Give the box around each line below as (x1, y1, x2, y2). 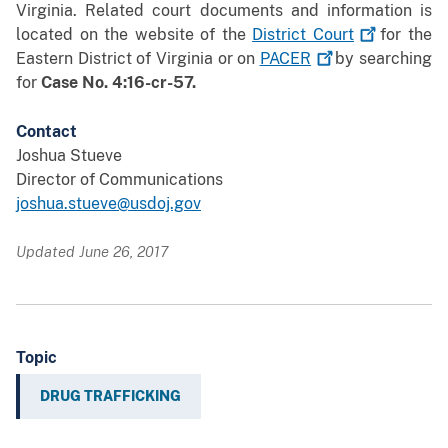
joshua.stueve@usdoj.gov (16, 194, 201, 214)
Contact (16, 122, 77, 142)
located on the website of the (16, 25, 253, 45)
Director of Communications (16, 170, 223, 190)
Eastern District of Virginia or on (16, 49, 260, 69)
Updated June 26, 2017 (16, 243, 168, 261)
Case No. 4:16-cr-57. (41, 73, 196, 93)
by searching (330, 49, 432, 69)
